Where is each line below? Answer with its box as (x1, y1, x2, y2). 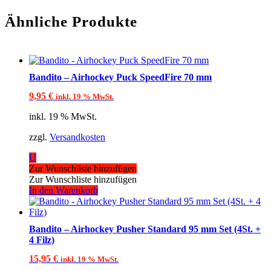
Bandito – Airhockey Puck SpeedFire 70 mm (29, 71, 212, 82)
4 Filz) (29, 235, 54, 246)
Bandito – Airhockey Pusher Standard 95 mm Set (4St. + (29, 224, 261, 235)
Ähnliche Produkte (5, 13, 137, 30)
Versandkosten (50, 132, 105, 143)
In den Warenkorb (29, 185, 98, 196)
